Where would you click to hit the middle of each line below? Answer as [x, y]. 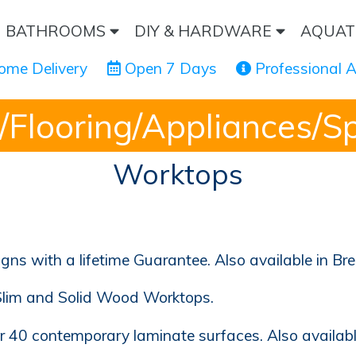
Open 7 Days [168, 68]
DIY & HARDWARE [205, 31]
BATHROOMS [57, 31]
